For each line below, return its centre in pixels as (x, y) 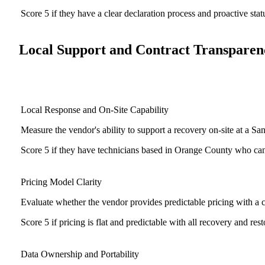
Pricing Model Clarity (61, 182)
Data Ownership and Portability (80, 254)
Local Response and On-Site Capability (95, 110)
